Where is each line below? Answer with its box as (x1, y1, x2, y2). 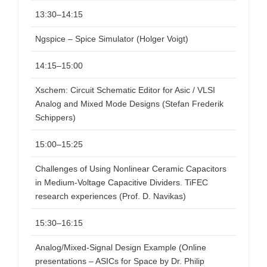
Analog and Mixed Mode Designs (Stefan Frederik (35, 99, 223, 108)
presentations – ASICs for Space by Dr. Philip (35, 256, 204, 266)
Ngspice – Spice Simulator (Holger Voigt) (35, 34, 188, 44)
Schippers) (35, 113, 76, 122)
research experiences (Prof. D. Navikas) (35, 191, 186, 201)
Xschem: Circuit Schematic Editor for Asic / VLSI (35, 85, 215, 95)
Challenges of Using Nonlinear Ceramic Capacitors (35, 164, 226, 173)
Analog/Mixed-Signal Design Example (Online (35, 243, 206, 252)
